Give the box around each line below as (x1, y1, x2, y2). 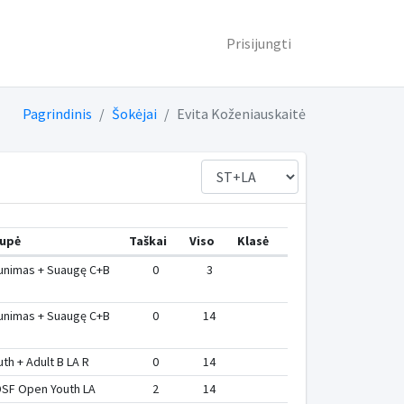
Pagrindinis (22, 105, 92, 123)
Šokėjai (111, 105, 157, 123)
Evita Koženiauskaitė (176, 105, 306, 123)
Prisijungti (225, 34, 291, 52)
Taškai (129, 233, 168, 249)
